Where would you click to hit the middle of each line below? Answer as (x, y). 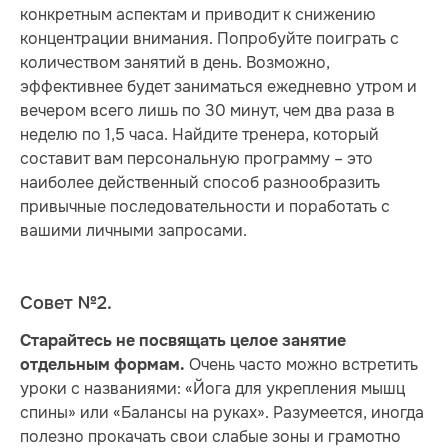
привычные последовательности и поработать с (205, 207)
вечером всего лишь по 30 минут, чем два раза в (207, 111)
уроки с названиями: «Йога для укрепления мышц (212, 389)
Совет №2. (66, 304)
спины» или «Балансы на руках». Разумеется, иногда (222, 413)
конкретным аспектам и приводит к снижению (198, 15)
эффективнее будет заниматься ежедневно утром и (218, 87)
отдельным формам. (102, 365)
